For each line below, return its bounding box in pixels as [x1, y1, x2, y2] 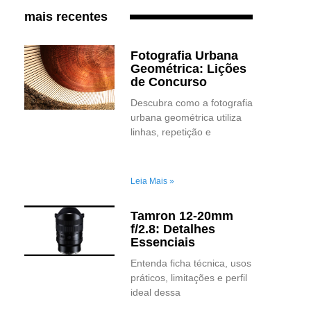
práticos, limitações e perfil [130, 272, 247, 284]
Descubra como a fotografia [130, 97, 253, 109]
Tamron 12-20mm [130, 209, 233, 224]
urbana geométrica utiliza [130, 112, 242, 124]
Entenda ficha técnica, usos [130, 258, 251, 269]
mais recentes [24, 10, 108, 24]
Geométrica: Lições [130, 62, 246, 76]
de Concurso [130, 75, 207, 90]
